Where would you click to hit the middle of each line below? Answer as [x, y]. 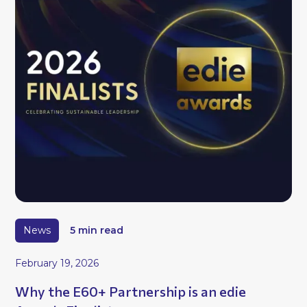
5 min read [97, 230]
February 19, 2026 [57, 263]
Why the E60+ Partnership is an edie [131, 292]
